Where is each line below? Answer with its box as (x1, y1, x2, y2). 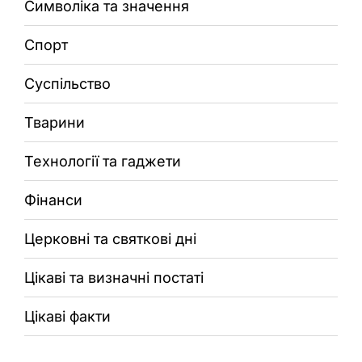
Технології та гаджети (24, 152, 181, 170)
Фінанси (24, 191, 82, 208)
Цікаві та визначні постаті (24, 268, 204, 286)
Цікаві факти (24, 307, 111, 325)
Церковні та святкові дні (24, 229, 196, 247)
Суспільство (24, 74, 111, 92)
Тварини (24, 113, 85, 131)
